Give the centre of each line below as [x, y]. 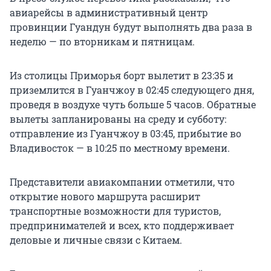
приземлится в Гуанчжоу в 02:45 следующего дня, [132, 90]
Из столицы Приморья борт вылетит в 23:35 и [122, 76]
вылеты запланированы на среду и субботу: [118, 119]
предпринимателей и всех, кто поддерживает [122, 226]
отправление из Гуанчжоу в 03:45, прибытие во [126, 134]
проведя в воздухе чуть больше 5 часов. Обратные [133, 105]
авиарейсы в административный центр [109, 13]
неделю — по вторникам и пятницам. [102, 42]
